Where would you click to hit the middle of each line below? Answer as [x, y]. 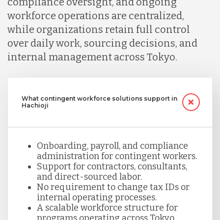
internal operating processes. [96, 197]
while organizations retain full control [99, 29]
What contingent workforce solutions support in [99, 98]
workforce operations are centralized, [96, 15]
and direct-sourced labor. [89, 177]
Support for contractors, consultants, [112, 166]
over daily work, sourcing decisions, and [102, 43]
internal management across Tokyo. [92, 57]
